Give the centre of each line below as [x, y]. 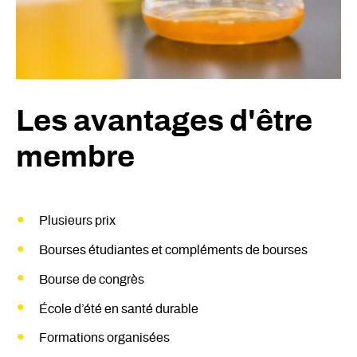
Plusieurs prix [77, 221]
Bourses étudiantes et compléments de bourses [173, 251]
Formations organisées [104, 338]
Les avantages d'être [164, 122]
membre [75, 157]
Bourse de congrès [91, 279]
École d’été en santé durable [118, 309]
